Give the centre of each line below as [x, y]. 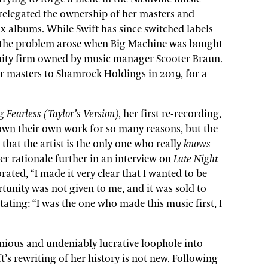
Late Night [196, 159]
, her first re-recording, [170, 114]
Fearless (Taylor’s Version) [63, 114]
